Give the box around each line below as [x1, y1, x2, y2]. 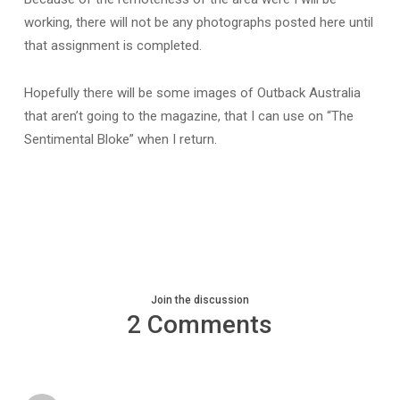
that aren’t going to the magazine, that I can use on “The [23, 108, 354, 125]
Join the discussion [150, 294, 249, 307]
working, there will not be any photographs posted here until [23, 14, 373, 31]
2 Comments [127, 310, 273, 340]
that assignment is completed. [23, 37, 202, 54]
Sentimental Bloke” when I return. [23, 131, 217, 148]
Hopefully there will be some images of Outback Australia [23, 85, 361, 102]
